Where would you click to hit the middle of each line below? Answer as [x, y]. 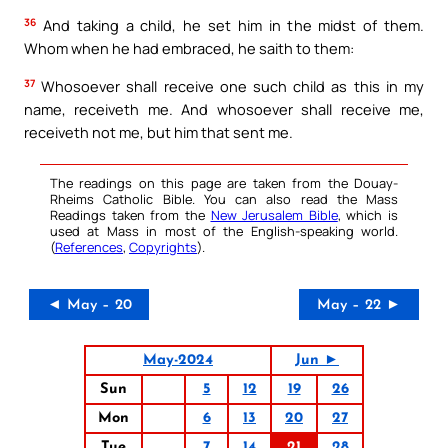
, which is [367, 215]
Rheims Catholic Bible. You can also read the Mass [224, 199]
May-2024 [178, 360]
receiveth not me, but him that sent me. [158, 132]
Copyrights [163, 247]
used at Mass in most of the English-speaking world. [224, 231]
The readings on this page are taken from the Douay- [224, 183]
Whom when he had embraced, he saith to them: [189, 48]
